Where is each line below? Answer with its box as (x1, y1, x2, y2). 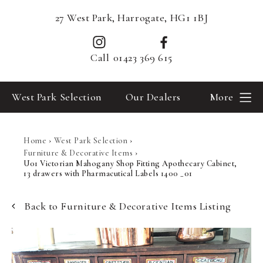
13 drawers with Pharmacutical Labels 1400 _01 (23, 168, 193, 178)
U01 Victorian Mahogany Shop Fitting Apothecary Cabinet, (23, 159, 237, 168)
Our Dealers (125, 90, 181, 103)
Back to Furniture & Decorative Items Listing (24, 200, 231, 213)
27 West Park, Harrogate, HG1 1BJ (55, 11, 208, 24)
